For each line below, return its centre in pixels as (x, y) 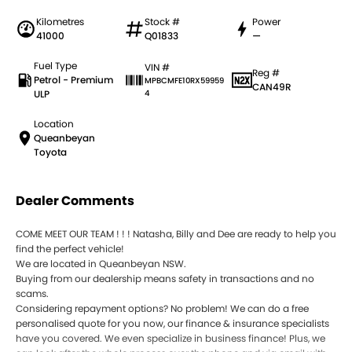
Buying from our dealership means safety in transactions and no (165, 279)
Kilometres (60, 22)
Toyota (51, 152)
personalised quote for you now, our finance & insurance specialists (172, 324)
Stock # (162, 22)
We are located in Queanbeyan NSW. (101, 264)
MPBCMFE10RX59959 (184, 81)
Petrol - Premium (73, 80)
